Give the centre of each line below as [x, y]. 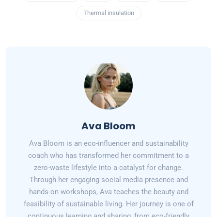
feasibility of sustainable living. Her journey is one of [108, 204]
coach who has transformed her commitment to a [108, 156]
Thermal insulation [108, 13]
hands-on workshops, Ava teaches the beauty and [108, 192]
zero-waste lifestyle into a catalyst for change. [108, 168]
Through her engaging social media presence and [108, 180]
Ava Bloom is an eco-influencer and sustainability [108, 144]
